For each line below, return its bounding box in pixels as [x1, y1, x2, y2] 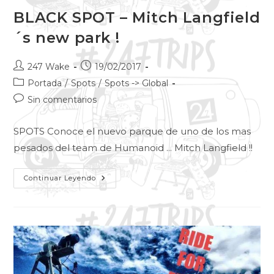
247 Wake [28, 61, 70, 73]
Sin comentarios [28, 94, 97, 106]
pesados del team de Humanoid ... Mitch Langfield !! [13, 142, 253, 154]
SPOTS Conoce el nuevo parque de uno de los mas [13, 125, 251, 138]
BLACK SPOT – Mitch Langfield [13, 9, 261, 27]
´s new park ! [13, 29, 120, 47]
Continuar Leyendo [24, 174, 97, 183]
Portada [28, 78, 62, 89]
